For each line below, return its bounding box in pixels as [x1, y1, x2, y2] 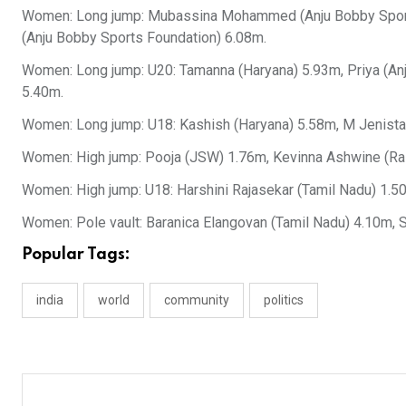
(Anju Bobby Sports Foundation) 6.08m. [22, 29, 270, 47]
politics [264, 293, 304, 308]
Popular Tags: [22, 246, 130, 264]
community [164, 293, 229, 308]
